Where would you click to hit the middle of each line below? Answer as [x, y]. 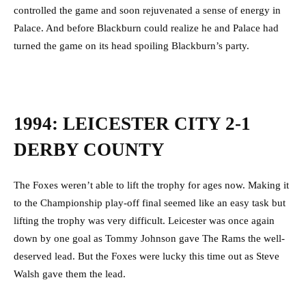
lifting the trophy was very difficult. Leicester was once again [144, 221]
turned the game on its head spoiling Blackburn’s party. [131, 46]
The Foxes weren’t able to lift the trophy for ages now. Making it [151, 185]
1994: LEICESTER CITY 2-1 [132, 124]
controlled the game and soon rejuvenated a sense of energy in [147, 11]
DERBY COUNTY [89, 150]
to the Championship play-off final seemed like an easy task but [150, 203]
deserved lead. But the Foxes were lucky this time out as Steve [147, 256]
